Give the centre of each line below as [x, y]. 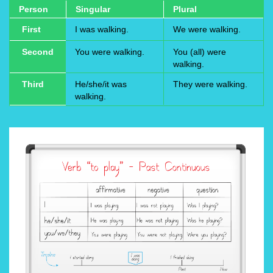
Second [38, 52]
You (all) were [200, 52]
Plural [185, 9]
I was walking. [102, 30]
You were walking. [110, 52]
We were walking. [207, 30]
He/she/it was [101, 84]
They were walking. [210, 84]
